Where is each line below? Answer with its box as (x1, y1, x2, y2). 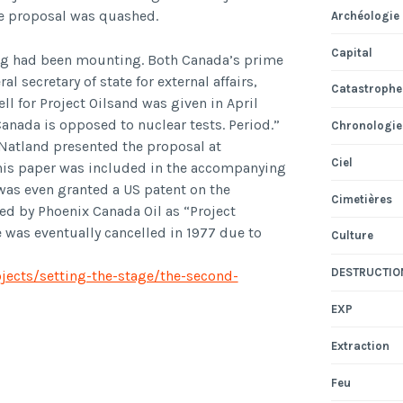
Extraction (330, 338, 390, 353)
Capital (330, 45, 372, 59)
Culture (330, 228, 373, 243)
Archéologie (330, 8, 399, 22)
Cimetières (330, 192, 392, 206)
